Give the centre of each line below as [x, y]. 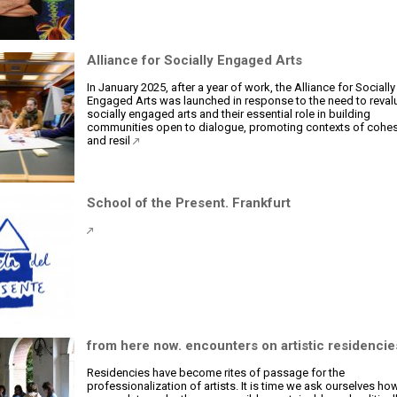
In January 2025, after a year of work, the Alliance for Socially [241, 87]
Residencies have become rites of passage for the [216, 373]
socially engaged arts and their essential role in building [229, 114]
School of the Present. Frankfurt [189, 203]
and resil [110, 140]
